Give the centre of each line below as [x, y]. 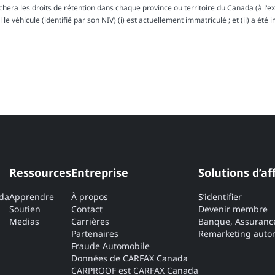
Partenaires [95, 234]
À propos [90, 197]
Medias [24, 222]
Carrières [90, 222]
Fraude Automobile [110, 246]
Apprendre [32, 197]
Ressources [40, 173]
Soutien [25, 209]
